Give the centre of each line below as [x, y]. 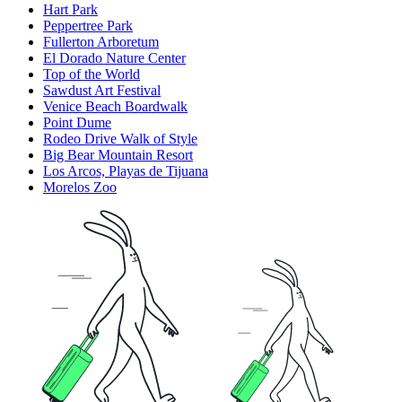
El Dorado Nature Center [114, 58]
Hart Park [70, 10]
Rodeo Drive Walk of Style [120, 139]
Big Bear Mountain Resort [118, 155]
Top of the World [92, 74]
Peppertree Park [88, 26]
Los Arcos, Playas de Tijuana [126, 171]
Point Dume [77, 123]
